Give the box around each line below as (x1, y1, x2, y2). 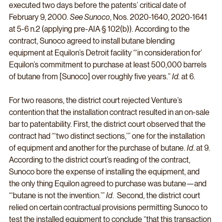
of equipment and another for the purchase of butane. (9, 143, 187, 153)
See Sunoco (70, 12, 110, 22)
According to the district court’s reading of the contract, (9, 155, 192, 165)
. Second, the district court (112, 191, 202, 201)
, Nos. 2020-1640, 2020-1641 (110, 12, 209, 22)
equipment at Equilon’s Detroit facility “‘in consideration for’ (9, 48, 204, 58)
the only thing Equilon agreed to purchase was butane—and (9, 179, 208, 189)
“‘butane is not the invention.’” (9, 191, 106, 201)
